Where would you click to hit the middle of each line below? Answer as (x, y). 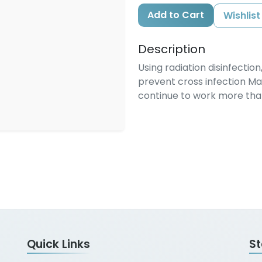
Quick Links (58, 244)
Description (172, 49)
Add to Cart (176, 15)
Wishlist (242, 16)
